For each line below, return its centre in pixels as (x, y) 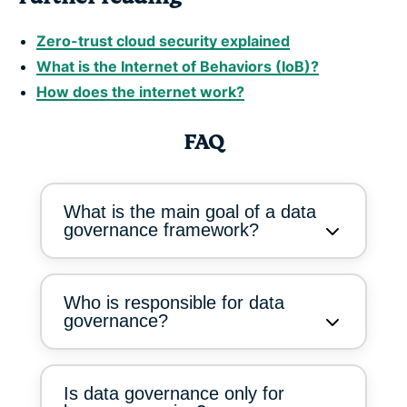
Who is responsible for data (174, 303)
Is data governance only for (174, 394)
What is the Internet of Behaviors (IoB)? (178, 67)
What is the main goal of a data (190, 212)
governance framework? (161, 230)
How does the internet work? (140, 92)
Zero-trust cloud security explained (163, 41)
